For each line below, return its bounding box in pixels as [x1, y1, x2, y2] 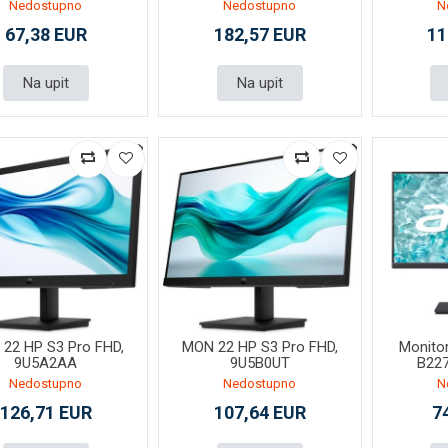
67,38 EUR [4, 23, 87, 45]
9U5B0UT [229, 354, 290, 373]
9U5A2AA [14, 354, 78, 373]
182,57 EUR [213, 23, 306, 45]
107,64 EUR [213, 402, 306, 424]
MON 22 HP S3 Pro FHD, [181, 338, 338, 357]
